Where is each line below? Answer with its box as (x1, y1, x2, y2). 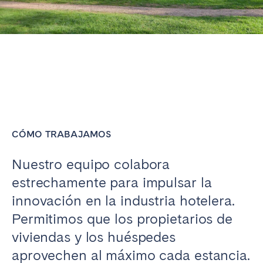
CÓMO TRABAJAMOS (12, 129, 112, 140)
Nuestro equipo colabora (12, 156, 170, 173)
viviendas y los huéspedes (12, 228, 176, 246)
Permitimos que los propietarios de (12, 210, 232, 228)
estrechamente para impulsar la (12, 174, 212, 191)
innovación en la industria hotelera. (12, 192, 235, 210)
